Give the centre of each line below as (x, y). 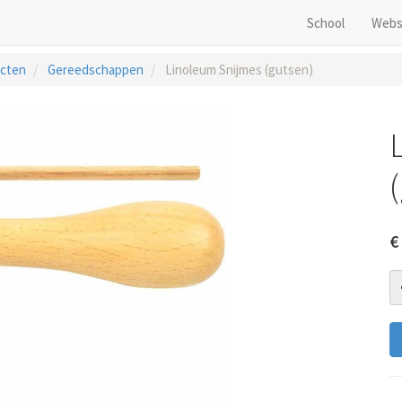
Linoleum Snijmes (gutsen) (239, 70)
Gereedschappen (95, 70)
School (326, 22)
